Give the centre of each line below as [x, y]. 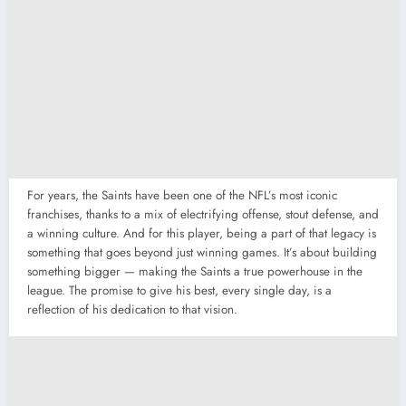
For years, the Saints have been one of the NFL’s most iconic [182, 195]
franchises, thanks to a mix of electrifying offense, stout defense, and [203, 214]
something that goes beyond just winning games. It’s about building [202, 252]
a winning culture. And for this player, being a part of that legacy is [202, 233]
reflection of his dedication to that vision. [132, 309]
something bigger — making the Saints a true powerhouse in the [195, 271]
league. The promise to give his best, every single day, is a [179, 290]
